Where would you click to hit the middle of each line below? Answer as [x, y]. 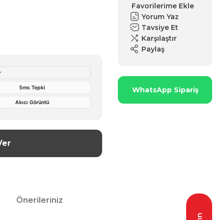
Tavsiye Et [160, 27]
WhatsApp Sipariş [165, 90]
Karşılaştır [159, 38]
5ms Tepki [32, 87]
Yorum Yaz [160, 16]
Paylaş [153, 49]
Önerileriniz [40, 200]
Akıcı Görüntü [32, 102]
